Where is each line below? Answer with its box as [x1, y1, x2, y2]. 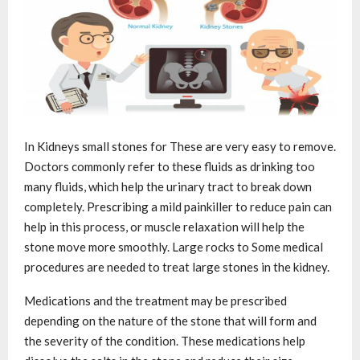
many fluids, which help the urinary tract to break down [24, 178, 312, 194]
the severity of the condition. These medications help [24, 333, 305, 348]
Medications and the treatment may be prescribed [24, 292, 287, 308]
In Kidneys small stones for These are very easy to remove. [24, 138, 336, 153]
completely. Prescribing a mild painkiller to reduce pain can [24, 198, 332, 214]
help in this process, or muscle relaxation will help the [24, 219, 305, 234]
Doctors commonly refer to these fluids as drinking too [24, 158, 315, 174]
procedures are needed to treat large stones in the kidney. [24, 259, 329, 274]
